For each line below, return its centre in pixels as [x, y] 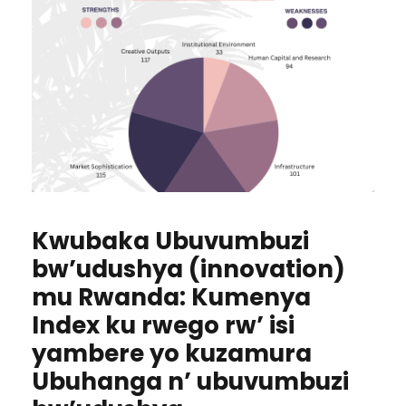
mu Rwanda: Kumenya [171, 298]
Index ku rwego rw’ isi [163, 326]
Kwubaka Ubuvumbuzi [170, 242]
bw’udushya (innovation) [188, 270]
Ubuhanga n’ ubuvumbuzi [190, 382]
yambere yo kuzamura [172, 354]
